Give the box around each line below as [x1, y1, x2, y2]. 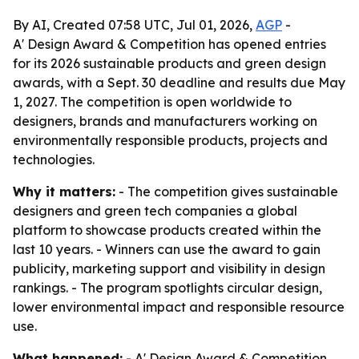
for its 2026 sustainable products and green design [13, 55, 326, 71]
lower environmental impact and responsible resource [13, 299, 345, 315]
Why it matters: [13, 184, 115, 200]
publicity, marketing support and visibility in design [13, 260, 325, 276]
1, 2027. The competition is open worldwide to [13, 94, 292, 110]
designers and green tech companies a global [13, 203, 297, 219]
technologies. [13, 151, 95, 167]
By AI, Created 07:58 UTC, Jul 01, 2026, [13, 17, 256, 33]
